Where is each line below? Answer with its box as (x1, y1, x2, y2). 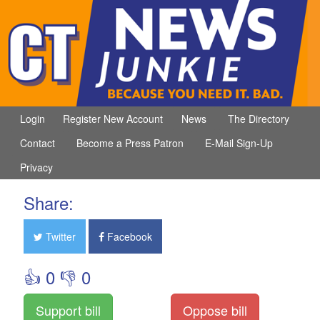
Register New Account (63, 111, 163, 126)
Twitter (42, 229, 76, 244)
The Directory (228, 111, 289, 126)
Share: (23, 190, 74, 216)
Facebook (104, 229, 152, 244)
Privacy (20, 160, 53, 175)
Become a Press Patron (76, 136, 184, 151)
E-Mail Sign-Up (205, 136, 273, 151)
